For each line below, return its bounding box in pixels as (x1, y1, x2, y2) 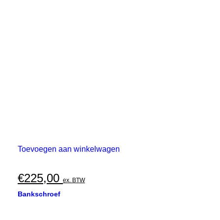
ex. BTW (63, 177, 85, 184)
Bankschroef (18, 190, 60, 198)
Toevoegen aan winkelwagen (18, 145, 120, 153)
